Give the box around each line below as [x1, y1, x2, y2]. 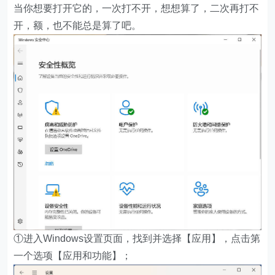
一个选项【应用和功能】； [14, 250, 132, 261]
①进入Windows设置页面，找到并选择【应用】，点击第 [14, 233, 261, 244]
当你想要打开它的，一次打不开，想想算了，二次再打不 [14, 3, 260, 14]
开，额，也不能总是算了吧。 [14, 20, 142, 31]
